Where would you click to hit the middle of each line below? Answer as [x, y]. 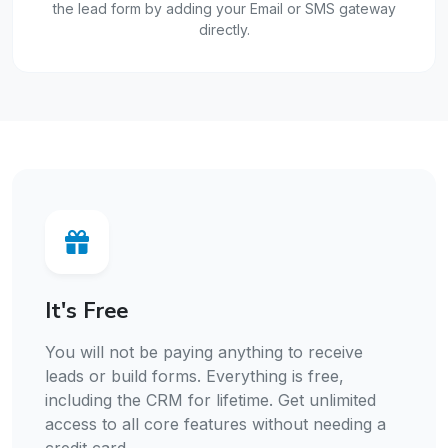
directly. [224, 30]
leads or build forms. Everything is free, [194, 376]
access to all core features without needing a [215, 424]
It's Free [86, 311]
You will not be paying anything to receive [204, 352]
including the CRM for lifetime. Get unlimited [210, 400]
